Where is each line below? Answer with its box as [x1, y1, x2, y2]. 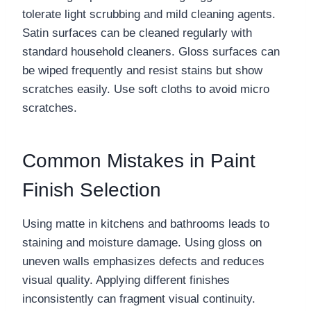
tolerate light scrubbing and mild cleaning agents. [22, 8, 276, 22]
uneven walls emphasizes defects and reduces [22, 255, 264, 269]
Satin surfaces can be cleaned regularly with [22, 26, 252, 40]
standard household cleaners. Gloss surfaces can [22, 45, 280, 59]
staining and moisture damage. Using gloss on [22, 236, 262, 250]
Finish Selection [22, 179, 161, 201]
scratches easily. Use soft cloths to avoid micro [22, 83, 269, 96]
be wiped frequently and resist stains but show [22, 64, 262, 78]
